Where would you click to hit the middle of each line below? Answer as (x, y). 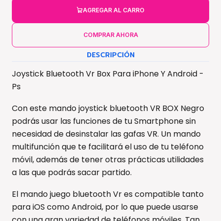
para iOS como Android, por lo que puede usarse (105, 207)
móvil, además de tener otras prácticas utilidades (108, 159)
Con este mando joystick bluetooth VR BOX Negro (108, 108)
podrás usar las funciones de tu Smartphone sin (104, 121)
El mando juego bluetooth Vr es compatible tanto (108, 194)
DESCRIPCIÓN (110, 55)
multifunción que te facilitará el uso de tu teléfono (108, 147)
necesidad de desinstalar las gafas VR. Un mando (106, 134)
